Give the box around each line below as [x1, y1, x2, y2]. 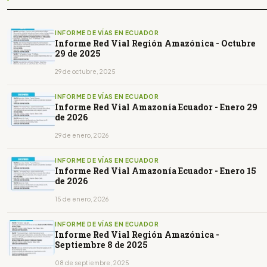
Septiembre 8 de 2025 [55, 238, 148, 250]
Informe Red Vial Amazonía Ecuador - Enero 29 [55, 101, 257, 113]
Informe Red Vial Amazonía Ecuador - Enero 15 [55, 164, 256, 176]
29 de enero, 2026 [55, 131, 108, 139]
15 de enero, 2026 [55, 195, 108, 203]
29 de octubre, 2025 [55, 67, 116, 75]
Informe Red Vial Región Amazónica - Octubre [55, 37, 256, 49]
